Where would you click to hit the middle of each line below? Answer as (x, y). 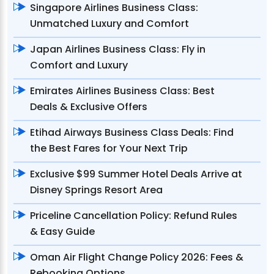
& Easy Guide (62, 232)
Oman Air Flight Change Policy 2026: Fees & (137, 257)
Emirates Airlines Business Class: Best (122, 91)
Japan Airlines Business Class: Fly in (118, 50)
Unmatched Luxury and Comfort (109, 24)
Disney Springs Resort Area (96, 190)
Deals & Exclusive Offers (89, 107)
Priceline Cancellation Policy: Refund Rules (134, 216)
